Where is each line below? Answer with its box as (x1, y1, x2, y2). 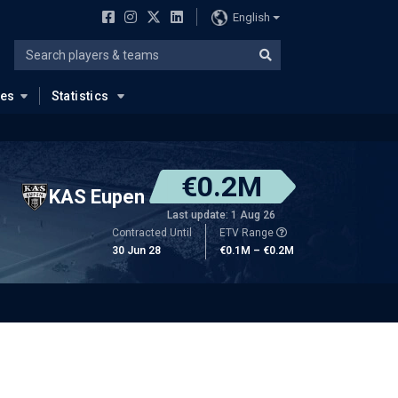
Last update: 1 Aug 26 (167, 209, 275, 221)
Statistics (51, 89, 109, 103)
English (232, 10, 270, 24)
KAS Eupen (49, 185, 145, 208)
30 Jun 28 (112, 244, 161, 257)
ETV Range (219, 227, 276, 239)
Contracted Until (112, 227, 192, 239)
